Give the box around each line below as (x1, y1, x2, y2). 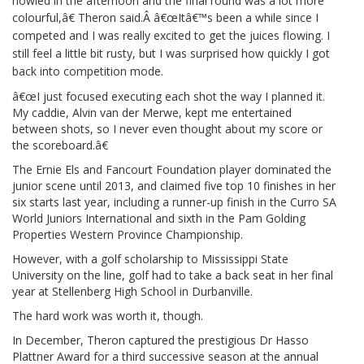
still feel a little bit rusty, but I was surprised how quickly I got (12, 45, 330, 61)
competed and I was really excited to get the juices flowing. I (12, 27, 330, 43)
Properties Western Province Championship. (12, 226, 243, 242)
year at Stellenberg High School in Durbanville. (12, 283, 253, 299)
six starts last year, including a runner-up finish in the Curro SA (12, 193, 336, 210)
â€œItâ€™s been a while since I (154, 9, 318, 25)
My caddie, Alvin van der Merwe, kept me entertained (12, 104, 292, 120)
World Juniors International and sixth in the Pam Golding (12, 210, 305, 226)
